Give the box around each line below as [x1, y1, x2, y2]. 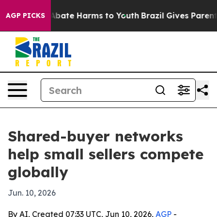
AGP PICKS [6, 11, 45, 20]
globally [8, 163, 68, 181]
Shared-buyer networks [8, 127, 183, 145]
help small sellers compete [8, 145, 203, 163]
